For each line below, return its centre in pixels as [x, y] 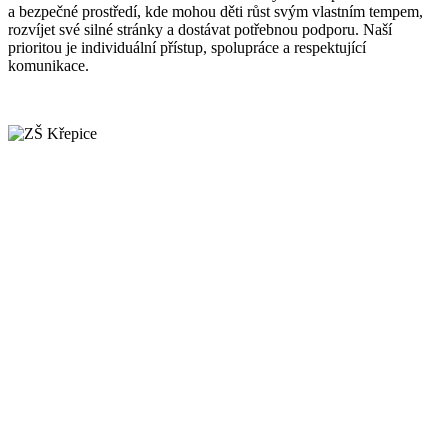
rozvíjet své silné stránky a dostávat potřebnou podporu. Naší [200, 29]
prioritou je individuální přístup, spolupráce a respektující [187, 47]
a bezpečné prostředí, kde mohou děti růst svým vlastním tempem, [215, 11]
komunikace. [48, 65]
